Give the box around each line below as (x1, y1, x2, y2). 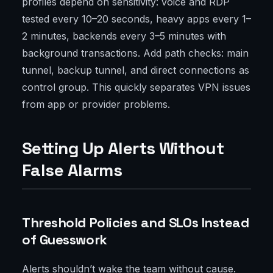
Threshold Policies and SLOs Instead (22, 214, 249, 232)
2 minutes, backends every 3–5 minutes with (22, 30, 226, 43)
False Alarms (22, 159, 122, 182)
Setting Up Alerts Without (22, 137, 224, 160)
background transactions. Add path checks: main (22, 47, 249, 60)
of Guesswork (22, 231, 107, 249)
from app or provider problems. (22, 98, 170, 111)
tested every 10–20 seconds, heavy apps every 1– (22, 13, 251, 26)
